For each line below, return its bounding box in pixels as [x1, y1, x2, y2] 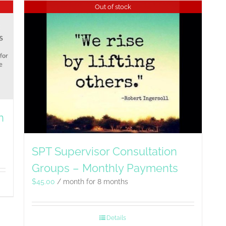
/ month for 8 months [57, 178, 129, 186]
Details [106, 214, 127, 222]
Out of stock [94, 3, 131, 11]
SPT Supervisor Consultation [32, 145, 178, 158]
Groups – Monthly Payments [32, 161, 179, 175]
